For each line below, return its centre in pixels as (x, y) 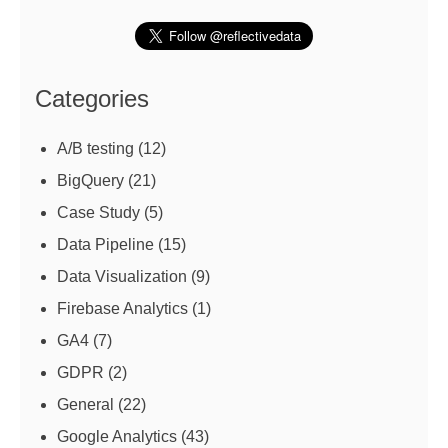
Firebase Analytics (122, 308)
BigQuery (90, 180)
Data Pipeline (105, 244)
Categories (92, 98)
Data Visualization (122, 276)
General (85, 404)
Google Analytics (117, 436)
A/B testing (95, 148)
